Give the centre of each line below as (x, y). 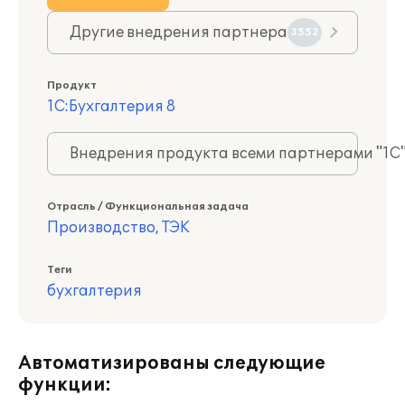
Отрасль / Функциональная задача (148, 207)
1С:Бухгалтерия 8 (111, 107)
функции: (65, 385)
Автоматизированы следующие (172, 363)
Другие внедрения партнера (179, 33)
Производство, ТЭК (118, 228)
